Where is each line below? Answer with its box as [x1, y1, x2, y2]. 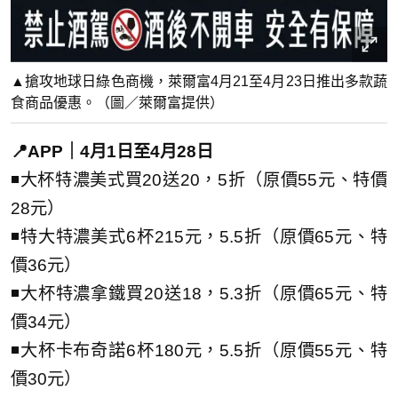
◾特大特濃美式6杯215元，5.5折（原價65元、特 [11, 227, 387, 246]
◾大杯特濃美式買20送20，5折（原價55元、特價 [11, 170, 387, 189]
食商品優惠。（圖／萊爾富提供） [11, 94, 224, 110]
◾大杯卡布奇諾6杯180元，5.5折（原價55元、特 [11, 340, 387, 360]
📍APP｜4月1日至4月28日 [11, 141, 213, 161]
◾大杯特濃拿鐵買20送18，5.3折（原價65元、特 [11, 283, 387, 303]
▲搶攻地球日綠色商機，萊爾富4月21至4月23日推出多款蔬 [11, 73, 387, 89]
